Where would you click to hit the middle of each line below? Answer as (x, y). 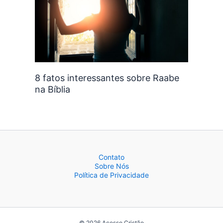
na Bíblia (53, 89)
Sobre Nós (111, 166)
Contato (111, 157)
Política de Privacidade (111, 175)
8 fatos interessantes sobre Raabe (107, 78)
